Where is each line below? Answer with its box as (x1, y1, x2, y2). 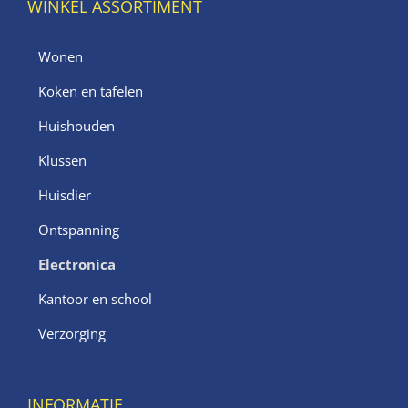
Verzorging (38, 323, 106, 342)
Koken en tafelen (38, 81, 143, 100)
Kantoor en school (38, 289, 152, 308)
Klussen (38, 150, 87, 169)
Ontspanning (38, 219, 119, 239)
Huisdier (38, 185, 91, 204)
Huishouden (38, 116, 115, 135)
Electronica (38, 254, 116, 273)
